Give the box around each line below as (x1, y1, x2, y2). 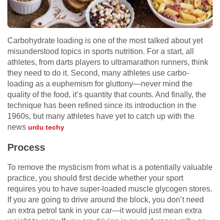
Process (7, 142, 45, 153)
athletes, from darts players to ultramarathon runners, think (7, 58, 208, 67)
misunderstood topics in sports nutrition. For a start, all (7, 47, 194, 56)
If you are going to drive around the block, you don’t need (7, 195, 204, 204)
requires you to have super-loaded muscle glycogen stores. (7, 185, 212, 193)
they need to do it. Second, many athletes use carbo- (7, 69, 189, 78)
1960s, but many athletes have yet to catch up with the (7, 112, 194, 121)
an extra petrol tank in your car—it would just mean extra (7, 206, 202, 215)
